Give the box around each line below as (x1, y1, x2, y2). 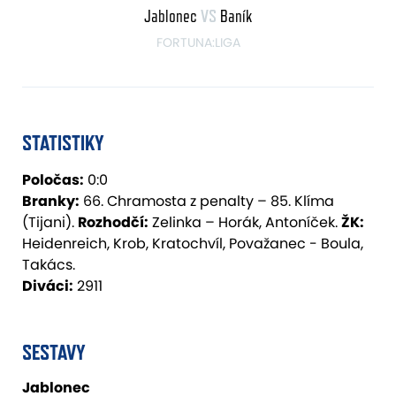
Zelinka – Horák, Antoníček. (148, 212, 341, 233)
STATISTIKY (22, 130, 104, 156)
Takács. (22, 255, 75, 276)
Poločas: (22, 170, 84, 191)
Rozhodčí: (78, 212, 148, 233)
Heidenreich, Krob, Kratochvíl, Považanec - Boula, (22, 233, 363, 255)
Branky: (22, 191, 80, 212)
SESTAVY (22, 339, 86, 366)
